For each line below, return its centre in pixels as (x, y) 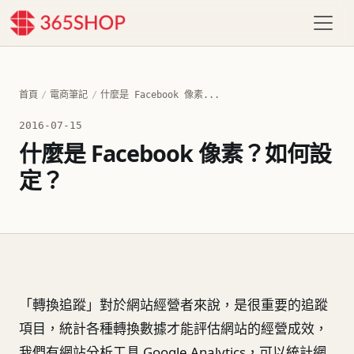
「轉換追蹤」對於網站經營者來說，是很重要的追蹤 (173, 305)
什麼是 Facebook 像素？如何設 (175, 153)
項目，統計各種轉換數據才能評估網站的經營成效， (173, 329)
